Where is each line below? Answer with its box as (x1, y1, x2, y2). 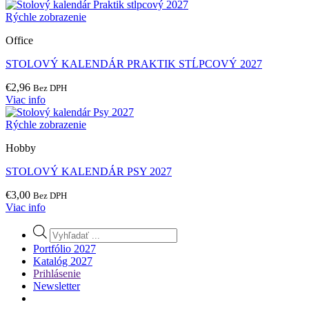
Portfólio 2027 (33, 243, 96, 255)
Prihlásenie (33, 268, 81, 280)
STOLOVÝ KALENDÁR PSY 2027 (6, 166, 172, 178)
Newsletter (33, 280, 80, 292)
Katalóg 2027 (33, 255, 92, 268)
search (49, 237, 77, 249)
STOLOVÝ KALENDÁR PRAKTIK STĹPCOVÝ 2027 (6, 58, 262, 70)
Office (6, 34, 33, 47)
